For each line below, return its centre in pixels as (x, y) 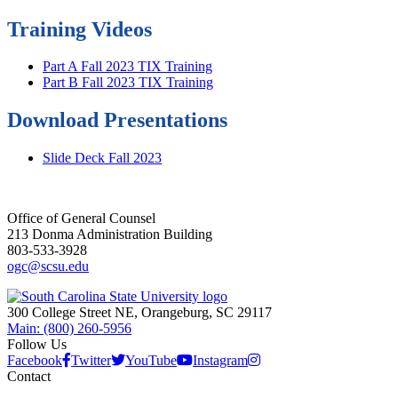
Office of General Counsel (81, 219)
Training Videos (80, 29)
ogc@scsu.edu (48, 267)
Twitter (91, 361)
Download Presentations (117, 120)
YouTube (151, 361)
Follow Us (37, 345)
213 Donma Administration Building (110, 235)
